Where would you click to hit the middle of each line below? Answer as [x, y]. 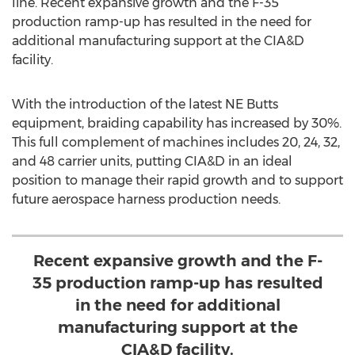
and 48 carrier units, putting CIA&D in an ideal [152, 161]
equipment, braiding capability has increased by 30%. [177, 123]
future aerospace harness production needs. [146, 199]
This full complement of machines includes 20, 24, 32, [176, 142]
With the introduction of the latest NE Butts [145, 104]
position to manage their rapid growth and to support [177, 180]
